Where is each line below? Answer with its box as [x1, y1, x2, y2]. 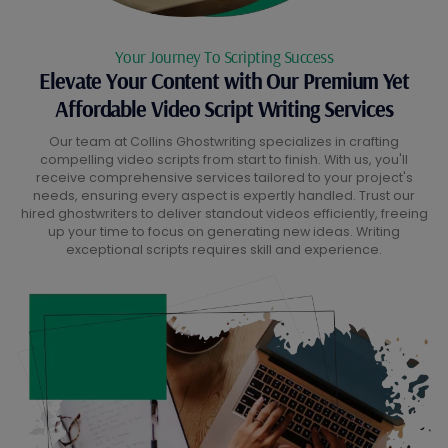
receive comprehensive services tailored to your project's [35, 168, 413, 186]
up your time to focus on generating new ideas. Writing [48, 222, 400, 240]
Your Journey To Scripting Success [114, 45, 334, 67]
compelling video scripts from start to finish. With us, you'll [40, 150, 408, 168]
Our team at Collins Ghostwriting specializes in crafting [49, 132, 399, 150]
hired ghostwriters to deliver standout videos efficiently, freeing [20, 204, 428, 222]
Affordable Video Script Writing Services [55, 94, 393, 123]
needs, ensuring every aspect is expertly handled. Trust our [33, 186, 415, 204]
